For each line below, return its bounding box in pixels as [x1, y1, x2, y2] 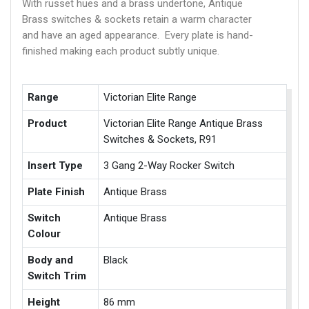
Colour [28, 228, 61, 240]
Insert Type [28, 159, 83, 172]
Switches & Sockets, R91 [103, 133, 217, 146]
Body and [28, 254, 74, 266]
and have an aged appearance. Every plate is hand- [22, 29, 253, 41]
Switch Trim [28, 270, 87, 282]
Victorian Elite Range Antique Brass [103, 117, 263, 130]
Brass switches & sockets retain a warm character [22, 13, 252, 26]
